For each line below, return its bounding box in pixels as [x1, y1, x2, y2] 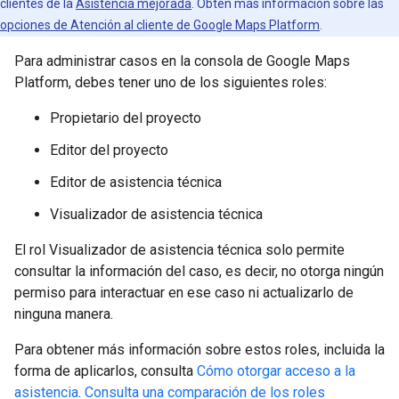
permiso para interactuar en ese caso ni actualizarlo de [14, 283, 354, 301]
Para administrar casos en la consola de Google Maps [14, 52, 350, 69]
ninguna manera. [14, 305, 113, 322]
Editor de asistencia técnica [50, 173, 222, 191]
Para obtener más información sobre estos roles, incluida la [14, 340, 385, 358]
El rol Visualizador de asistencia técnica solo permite [14, 240, 345, 258]
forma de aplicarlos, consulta [14, 362, 197, 379]
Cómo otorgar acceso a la [197, 362, 355, 379]
